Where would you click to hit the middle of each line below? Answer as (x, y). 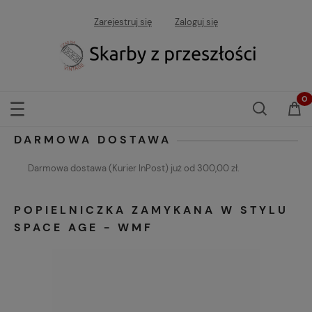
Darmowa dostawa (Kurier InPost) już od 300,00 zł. (134, 168)
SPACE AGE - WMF (84, 227)
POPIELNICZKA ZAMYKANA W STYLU (151, 210)
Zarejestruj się (123, 22)
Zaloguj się (196, 22)
